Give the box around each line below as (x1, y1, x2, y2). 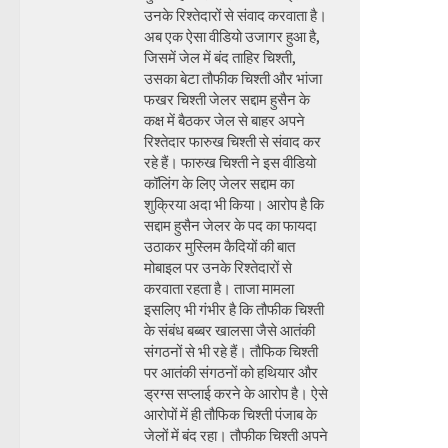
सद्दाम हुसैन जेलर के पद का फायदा (144, 216, 316, 235)
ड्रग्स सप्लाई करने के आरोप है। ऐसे (144, 384, 328, 403)
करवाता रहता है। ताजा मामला (144, 279, 294, 298)
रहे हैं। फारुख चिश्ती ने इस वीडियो (144, 153, 316, 172)
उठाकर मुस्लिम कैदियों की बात (144, 237, 295, 256)
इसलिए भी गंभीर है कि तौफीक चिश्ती (144, 300, 324, 319)
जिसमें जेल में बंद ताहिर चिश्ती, (144, 48, 296, 67)
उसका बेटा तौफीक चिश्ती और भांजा (144, 69, 322, 88)
